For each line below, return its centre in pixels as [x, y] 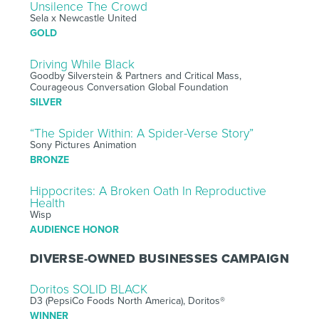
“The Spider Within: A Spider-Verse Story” [141, 133]
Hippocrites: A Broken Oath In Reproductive [148, 191]
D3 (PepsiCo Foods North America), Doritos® [127, 300]
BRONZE [49, 159]
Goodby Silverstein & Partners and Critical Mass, [135, 75]
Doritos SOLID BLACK [88, 289]
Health [47, 203]
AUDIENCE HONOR [74, 229]
